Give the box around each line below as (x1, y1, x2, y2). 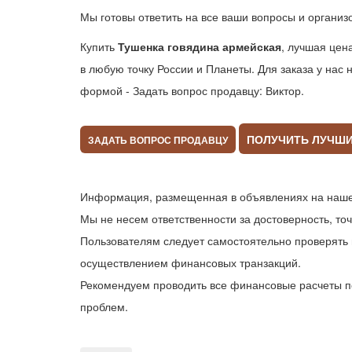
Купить (80, 38, 118, 55)
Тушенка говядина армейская (118, 38, 281, 55)
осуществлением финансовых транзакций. (80, 255, 301, 271)
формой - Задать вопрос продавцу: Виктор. (80, 82, 304, 99)
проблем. (80, 299, 128, 315)
